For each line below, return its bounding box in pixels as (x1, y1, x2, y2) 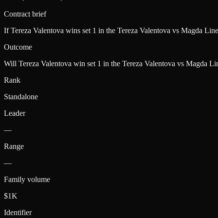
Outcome (4, 42, 32, 51)
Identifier (4, 208, 32, 217)
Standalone (4, 92, 38, 101)
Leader (4, 109, 25, 117)
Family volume (4, 175, 50, 183)
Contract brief (4, 9, 46, 18)
